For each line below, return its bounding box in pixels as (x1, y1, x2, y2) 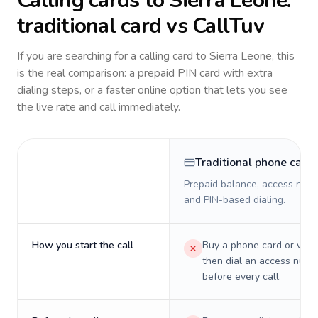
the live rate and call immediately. (17, 99, 180, 115)
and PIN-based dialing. (184, 193, 285, 207)
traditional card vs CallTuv (17, 11, 264, 40)
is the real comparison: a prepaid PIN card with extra (17, 65, 273, 81)
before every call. (202, 270, 281, 283)
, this (272, 48, 295, 64)
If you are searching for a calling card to (17, 48, 209, 64)
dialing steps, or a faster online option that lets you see (17, 82, 287, 98)
